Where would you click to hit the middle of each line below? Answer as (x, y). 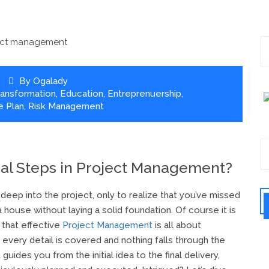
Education (81, 94)
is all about (177, 225)
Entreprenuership (144, 94)
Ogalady (50, 81)
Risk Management (66, 106)
